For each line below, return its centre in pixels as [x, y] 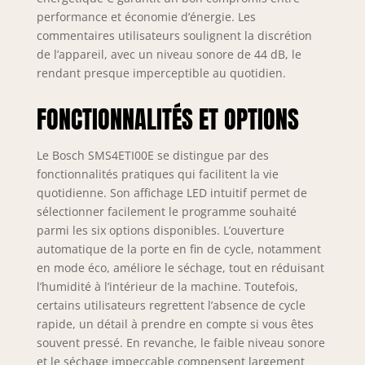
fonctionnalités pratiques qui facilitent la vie [157, 174]
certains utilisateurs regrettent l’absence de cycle [171, 305]
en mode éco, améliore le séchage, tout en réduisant [180, 267]
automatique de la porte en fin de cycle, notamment [178, 248]
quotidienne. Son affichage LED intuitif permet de [172, 192]
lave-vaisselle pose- [237, 29]
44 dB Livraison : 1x [236, 11]
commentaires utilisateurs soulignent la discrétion [174, 35]
